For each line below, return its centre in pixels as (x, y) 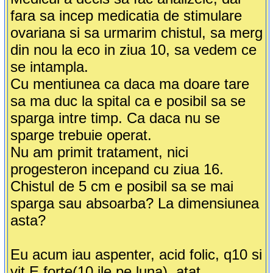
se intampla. (49, 67)
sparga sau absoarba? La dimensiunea (134, 204)
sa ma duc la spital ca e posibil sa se (128, 101)
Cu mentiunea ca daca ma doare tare (129, 84)
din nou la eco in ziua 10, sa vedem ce (133, 50)
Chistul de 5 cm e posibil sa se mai (122, 186)
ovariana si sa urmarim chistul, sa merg (136, 33)
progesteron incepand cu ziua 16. (117, 169)
